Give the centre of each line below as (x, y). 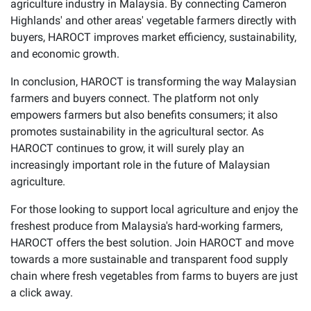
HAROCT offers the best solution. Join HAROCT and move (152, 242)
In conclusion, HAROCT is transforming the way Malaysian (153, 81)
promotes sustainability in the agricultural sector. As (137, 131)
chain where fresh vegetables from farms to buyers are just (154, 276)
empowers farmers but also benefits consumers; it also (144, 115)
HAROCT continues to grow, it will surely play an (127, 148)
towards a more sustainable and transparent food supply (149, 259)
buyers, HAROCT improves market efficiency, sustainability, (153, 37)
